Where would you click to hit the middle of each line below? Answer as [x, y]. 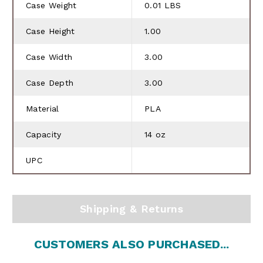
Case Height [50, 31]
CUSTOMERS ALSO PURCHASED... [131, 244]
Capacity [44, 134]
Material [43, 108]
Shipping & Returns [131, 208]
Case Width [49, 57]
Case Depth [50, 82]
